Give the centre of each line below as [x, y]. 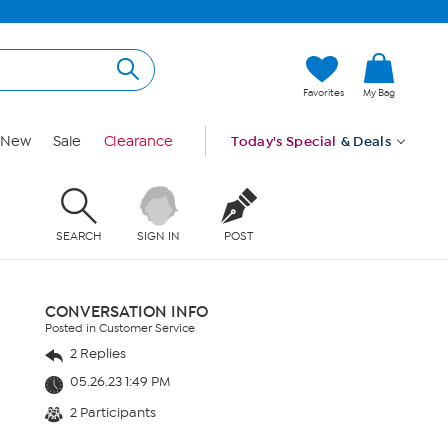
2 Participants [111, 412]
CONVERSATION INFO [126, 311]
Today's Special [284, 141]
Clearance [138, 141]
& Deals [366, 141]
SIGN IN [159, 235]
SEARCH [78, 235]
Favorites [323, 93]
